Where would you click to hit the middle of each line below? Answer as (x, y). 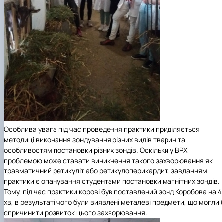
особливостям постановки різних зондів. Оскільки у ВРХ (96, 150)
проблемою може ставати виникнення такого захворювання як (108, 161)
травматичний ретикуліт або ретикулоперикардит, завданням (106, 171)
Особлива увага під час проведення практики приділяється (102, 129)
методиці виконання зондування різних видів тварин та (95, 140)
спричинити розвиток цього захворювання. (76, 213)
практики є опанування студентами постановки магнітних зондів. (112, 181)
